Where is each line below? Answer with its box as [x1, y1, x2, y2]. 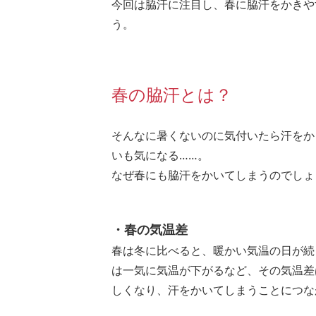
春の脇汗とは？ [111, 83, 232, 107]
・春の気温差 [111, 221, 188, 238]
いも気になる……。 [111, 147, 209, 164]
